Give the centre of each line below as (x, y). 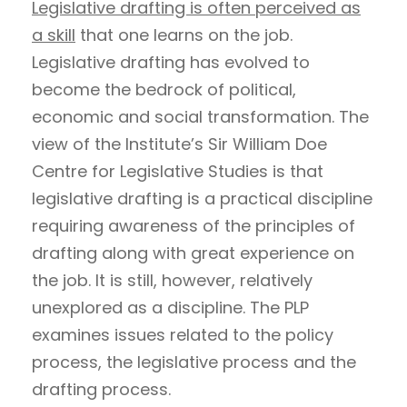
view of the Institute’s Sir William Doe (179, 144)
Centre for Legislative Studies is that (178, 171)
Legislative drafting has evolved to (171, 62)
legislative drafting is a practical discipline (202, 198)
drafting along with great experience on (193, 253)
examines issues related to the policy (183, 334)
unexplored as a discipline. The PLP (170, 307)
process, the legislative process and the (194, 362)
